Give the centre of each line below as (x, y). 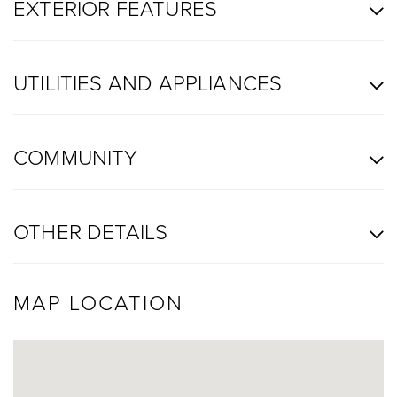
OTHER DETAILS (91, 230)
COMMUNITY (76, 156)
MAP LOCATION (98, 301)
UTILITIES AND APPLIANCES (148, 82)
